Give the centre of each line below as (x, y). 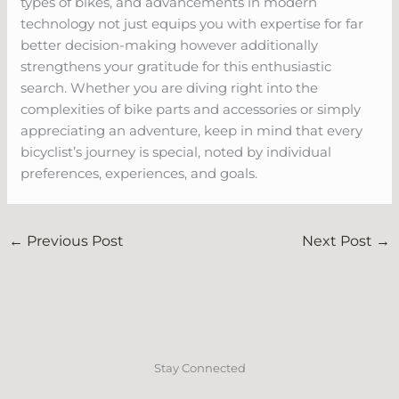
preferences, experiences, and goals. (139, 173)
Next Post (338, 240)
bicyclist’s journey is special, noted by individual (176, 151)
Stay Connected (199, 367)
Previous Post (74, 240)
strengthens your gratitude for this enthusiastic (176, 66)
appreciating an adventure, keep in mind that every (192, 130)
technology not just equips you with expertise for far (192, 23)
